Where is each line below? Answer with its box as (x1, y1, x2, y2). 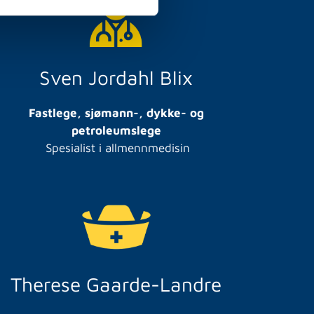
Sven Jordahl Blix (39, 65, 193, 89)
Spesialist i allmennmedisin (42, 140, 191, 155)
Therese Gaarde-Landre (11, 272, 222, 296)
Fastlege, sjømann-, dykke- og (28, 105, 204, 120)
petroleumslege (71, 123, 161, 137)
